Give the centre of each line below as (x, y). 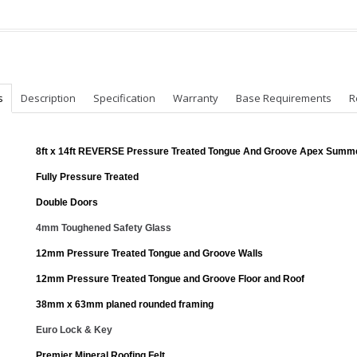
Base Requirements (284, 98)
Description (48, 98)
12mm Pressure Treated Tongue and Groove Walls (149, 253)
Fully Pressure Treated (87, 177)
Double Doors (67, 202)
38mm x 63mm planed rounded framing (125, 304)
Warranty (196, 98)
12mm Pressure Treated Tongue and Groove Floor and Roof (170, 279)
